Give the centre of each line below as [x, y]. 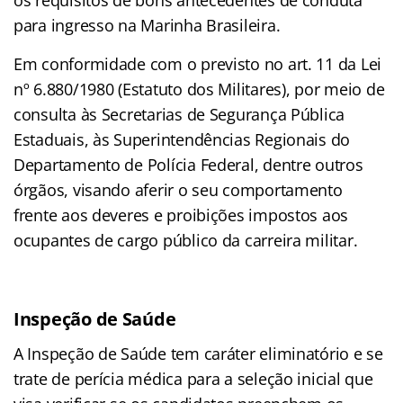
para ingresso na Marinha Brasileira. [147, 25]
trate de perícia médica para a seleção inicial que [193, 378]
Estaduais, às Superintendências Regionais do [182, 139]
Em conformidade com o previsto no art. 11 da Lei [198, 63]
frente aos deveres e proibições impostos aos [181, 215]
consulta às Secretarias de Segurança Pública [179, 114]
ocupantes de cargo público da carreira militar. [186, 240]
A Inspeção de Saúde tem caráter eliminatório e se [198, 353]
